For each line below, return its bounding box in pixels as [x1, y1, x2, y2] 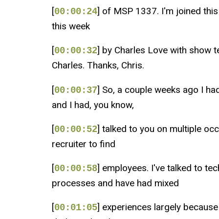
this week [51, 21, 90, 32]
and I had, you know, [51, 99, 134, 110]
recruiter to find [51, 138, 115, 150]
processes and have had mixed [51, 177, 179, 189]
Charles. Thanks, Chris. [51, 60, 144, 71]
